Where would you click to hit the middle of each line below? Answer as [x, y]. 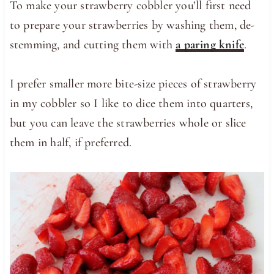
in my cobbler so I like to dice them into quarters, [131, 104]
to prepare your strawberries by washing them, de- [132, 25]
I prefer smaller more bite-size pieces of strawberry [133, 84]
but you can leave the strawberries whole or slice [128, 123]
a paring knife [210, 45]
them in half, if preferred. [71, 143]
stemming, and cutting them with [93, 45]
